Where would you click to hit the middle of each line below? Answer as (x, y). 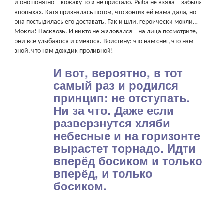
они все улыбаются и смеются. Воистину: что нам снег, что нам (104, 41)
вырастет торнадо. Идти (124, 148)
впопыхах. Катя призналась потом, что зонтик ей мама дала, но (105, 12)
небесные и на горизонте (127, 135)
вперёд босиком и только (128, 160)
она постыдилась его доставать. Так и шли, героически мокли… (106, 22)
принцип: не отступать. (122, 97)
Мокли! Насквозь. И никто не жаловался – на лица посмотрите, (106, 32)
